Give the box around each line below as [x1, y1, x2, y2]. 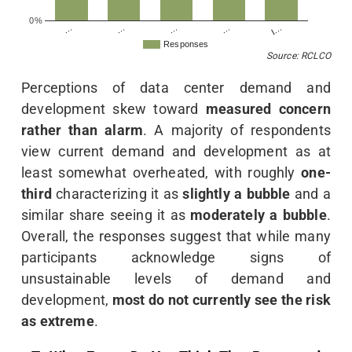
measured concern [205, 100, 331, 117]
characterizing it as [51, 185, 183, 202]
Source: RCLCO [266, 49, 331, 61]
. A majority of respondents [143, 121, 331, 138]
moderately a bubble [190, 206, 327, 223]
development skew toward [21, 100, 206, 117]
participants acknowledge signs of [21, 248, 331, 266]
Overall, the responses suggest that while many [21, 227, 331, 244]
